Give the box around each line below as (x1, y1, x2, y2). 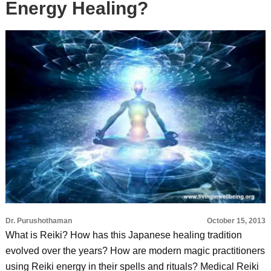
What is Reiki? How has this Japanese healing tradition (5, 230, 242, 240)
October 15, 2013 (207, 217, 266, 225)
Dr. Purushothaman (5, 217, 72, 225)
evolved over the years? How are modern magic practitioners (5, 246, 265, 256)
